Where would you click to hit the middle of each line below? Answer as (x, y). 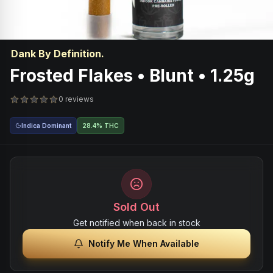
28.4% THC (101, 126)
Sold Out (136, 207)
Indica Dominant (46, 126)
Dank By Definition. (58, 54)
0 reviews (76, 99)
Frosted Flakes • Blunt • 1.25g (132, 76)
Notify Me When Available (144, 243)
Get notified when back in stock (136, 223)
